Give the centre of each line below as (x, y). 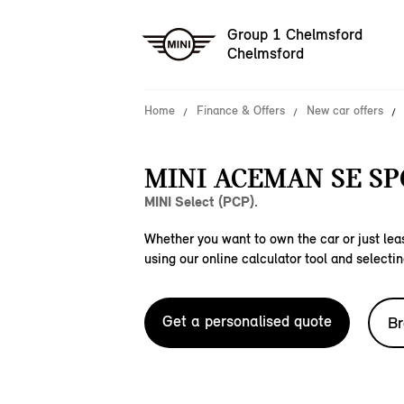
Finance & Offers (241, 110)
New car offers (345, 110)
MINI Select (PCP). (201, 202)
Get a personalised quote (247, 321)
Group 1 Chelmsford (295, 35)
